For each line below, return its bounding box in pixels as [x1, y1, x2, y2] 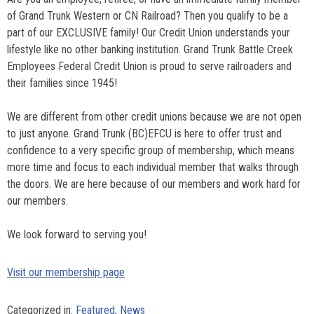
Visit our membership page [7, 266, 125, 280]
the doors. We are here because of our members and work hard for [7, 177, 301, 191]
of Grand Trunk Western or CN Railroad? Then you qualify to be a [7, 9, 288, 23]
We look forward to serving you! [7, 228, 146, 242]
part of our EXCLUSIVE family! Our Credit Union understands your [7, 26, 290, 40]
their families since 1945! [7, 76, 117, 90]
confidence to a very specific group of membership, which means [7, 144, 294, 158]
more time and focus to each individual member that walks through [7, 161, 299, 175]
